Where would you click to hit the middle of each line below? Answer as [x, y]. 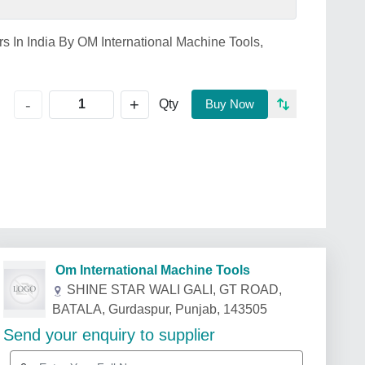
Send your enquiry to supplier [109, 335]
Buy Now [230, 104]
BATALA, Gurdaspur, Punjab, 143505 [160, 309]
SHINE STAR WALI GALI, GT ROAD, [175, 290]
